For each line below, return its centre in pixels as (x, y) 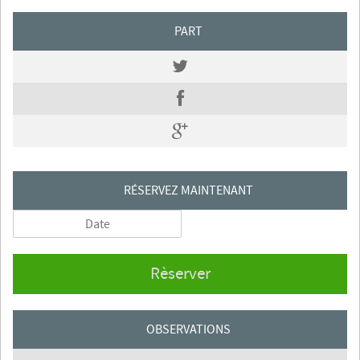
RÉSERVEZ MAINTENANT (188, 191)
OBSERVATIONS (188, 330)
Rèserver (180, 274)
